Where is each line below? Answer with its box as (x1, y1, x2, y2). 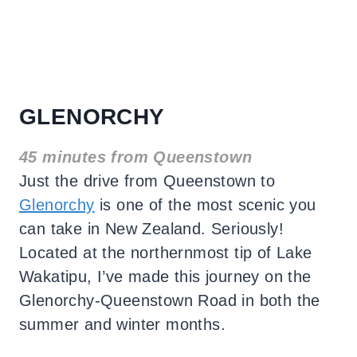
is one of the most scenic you (94, 196, 316, 214)
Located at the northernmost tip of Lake (19, 244, 312, 262)
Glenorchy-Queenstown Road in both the (19, 292, 320, 310)
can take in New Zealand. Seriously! (19, 220, 284, 238)
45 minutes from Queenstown (19, 148, 253, 167)
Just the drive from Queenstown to (19, 172, 276, 190)
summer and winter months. (19, 316, 226, 334)
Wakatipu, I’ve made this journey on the (19, 268, 312, 286)
